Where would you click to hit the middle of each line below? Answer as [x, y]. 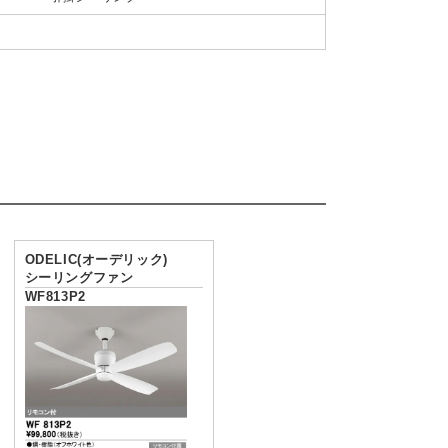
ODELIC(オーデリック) [96, 259]
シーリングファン [79, 277]
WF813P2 [55, 296]
